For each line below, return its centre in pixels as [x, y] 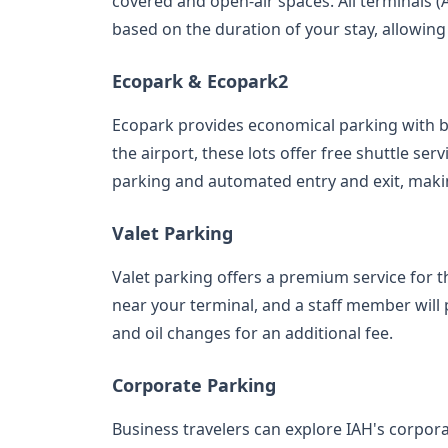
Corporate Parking [194, 384]
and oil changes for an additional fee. [252, 332]
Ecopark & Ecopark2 [200, 80]
